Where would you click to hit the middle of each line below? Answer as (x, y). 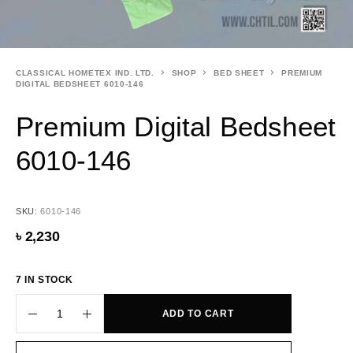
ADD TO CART (198, 314)
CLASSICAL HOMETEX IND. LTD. (85, 73)
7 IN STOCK (45, 280)
